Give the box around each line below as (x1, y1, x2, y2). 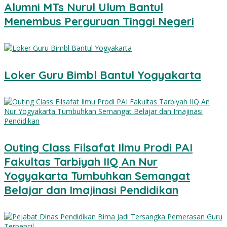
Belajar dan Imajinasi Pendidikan (4, 183, 178, 198)
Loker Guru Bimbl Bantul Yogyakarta (4, 67, 201, 82)
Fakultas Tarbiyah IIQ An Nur (4, 155, 158, 169)
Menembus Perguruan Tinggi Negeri (4, 14, 194, 29)
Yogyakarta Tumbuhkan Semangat (4, 169, 190, 183)
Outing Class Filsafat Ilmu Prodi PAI (4, 140, 193, 155)
